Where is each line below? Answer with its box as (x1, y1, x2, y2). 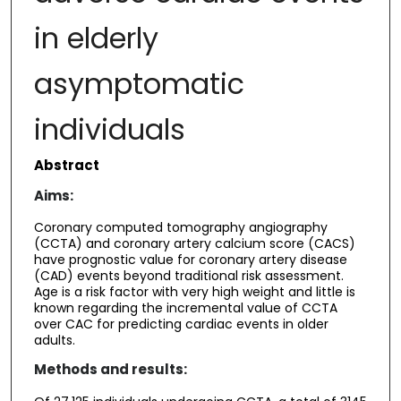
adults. (33, 331, 75, 350)
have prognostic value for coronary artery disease (33, 251, 347, 269)
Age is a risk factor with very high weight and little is (33, 283, 355, 302)
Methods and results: (33, 360, 187, 380)
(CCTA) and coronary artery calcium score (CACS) (33, 235, 355, 253)
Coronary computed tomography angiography (33, 218, 328, 237)
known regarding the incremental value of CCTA (33, 299, 337, 318)
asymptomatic (33, 64, 244, 105)
